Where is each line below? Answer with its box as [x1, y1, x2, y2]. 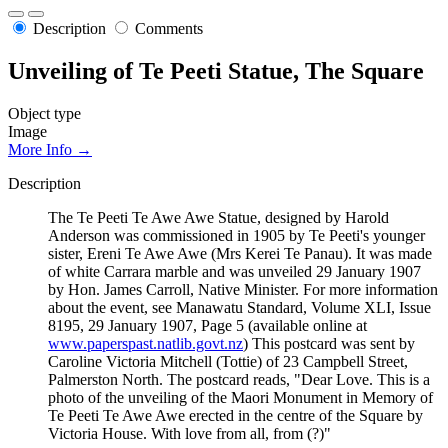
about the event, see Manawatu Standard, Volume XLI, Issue [48, 298, 431, 316]
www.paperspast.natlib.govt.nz [48, 334, 243, 352]
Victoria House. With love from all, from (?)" [48, 424, 331, 442]
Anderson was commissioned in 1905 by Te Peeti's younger [48, 226, 425, 244]
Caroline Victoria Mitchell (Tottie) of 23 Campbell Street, [48, 352, 408, 370]
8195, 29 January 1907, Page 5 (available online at [48, 316, 367, 334]
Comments [135, 20, 203, 38]
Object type [8, 104, 81, 122]
